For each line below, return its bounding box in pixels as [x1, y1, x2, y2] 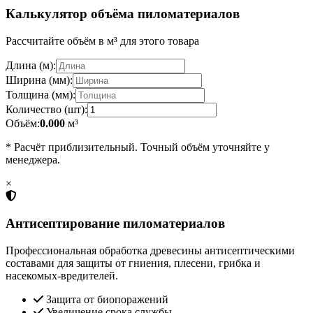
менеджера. [6, 154, 60, 166]
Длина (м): [6, 59, 56, 72]
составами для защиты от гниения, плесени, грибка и [6, 256, 261, 269]
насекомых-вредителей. [6, 269, 118, 282]
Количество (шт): [6, 103, 87, 116]
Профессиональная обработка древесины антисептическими [6, 244, 295, 256]
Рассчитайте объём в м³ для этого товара [6, 35, 199, 48]
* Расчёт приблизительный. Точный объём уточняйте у [6, 141, 270, 154]
